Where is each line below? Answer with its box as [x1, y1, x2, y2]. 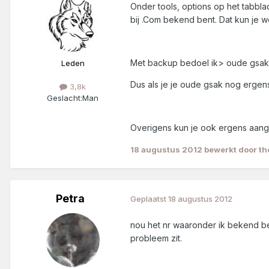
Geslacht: [47, 92, 82, 103]
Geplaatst [130, 194, 168, 204]
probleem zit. [130, 232, 182, 243]
